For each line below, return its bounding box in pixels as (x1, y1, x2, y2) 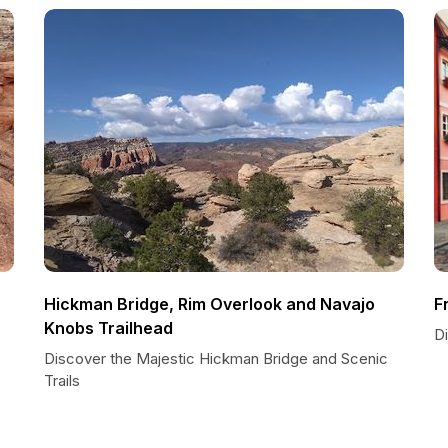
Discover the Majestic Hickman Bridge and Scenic (44, 349, 388, 368)
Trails (44, 371, 80, 390)
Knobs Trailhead (44, 318, 173, 338)
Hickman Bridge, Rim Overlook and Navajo (44, 294, 375, 314)
